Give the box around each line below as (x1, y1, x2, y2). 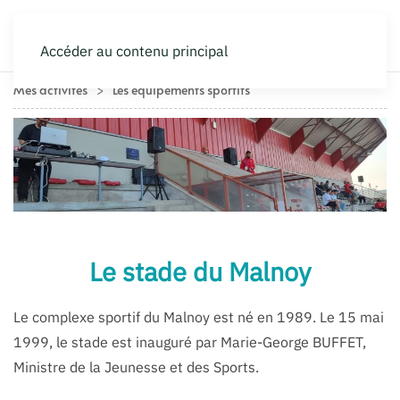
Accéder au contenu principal (40, 42, 228, 60)
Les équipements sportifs (112, 81, 250, 98)
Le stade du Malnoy (89, 254, 311, 288)
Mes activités (13, 81, 87, 98)
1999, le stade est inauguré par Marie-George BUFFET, (13, 332, 366, 351)
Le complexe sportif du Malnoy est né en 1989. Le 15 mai (13, 307, 384, 326)
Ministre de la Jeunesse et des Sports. (13, 357, 259, 376)
